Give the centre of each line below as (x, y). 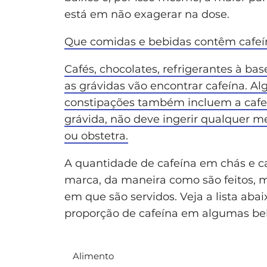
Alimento (93, 256)
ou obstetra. (96, 136)
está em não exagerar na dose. (147, 15)
